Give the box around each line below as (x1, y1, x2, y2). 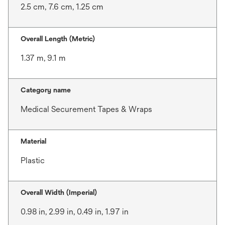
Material (21, 137, 46, 145)
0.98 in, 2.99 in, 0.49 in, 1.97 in (21, 207, 129, 216)
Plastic (21, 156, 45, 165)
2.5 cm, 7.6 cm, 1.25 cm (21, 2, 103, 12)
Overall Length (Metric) (21, 35, 95, 43)
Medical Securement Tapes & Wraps (21, 104, 152, 114)
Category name (21, 86, 71, 94)
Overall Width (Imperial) (21, 188, 97, 196)
